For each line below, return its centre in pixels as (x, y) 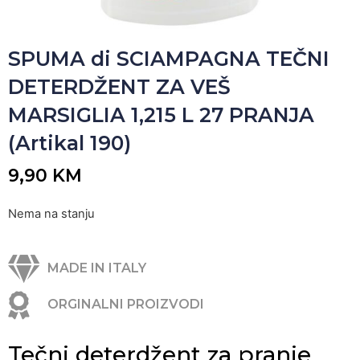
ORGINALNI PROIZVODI (125, 305)
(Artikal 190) (70, 143)
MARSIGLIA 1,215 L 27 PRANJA (161, 115)
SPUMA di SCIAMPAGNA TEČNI (169, 59)
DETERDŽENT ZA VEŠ (119, 87)
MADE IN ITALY (96, 268)
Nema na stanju (51, 214)
